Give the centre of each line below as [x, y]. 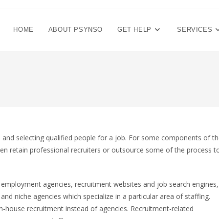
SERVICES [195, 30]
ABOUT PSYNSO [75, 30]
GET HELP [134, 30]
